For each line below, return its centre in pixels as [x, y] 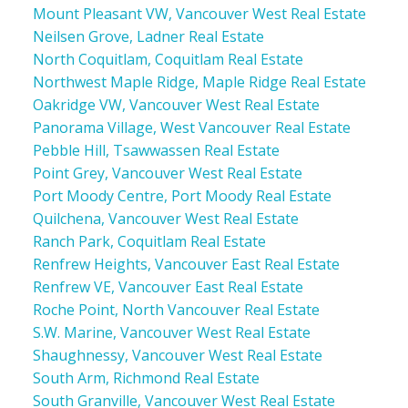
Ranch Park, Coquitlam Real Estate [149, 241]
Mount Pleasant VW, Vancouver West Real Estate [199, 13]
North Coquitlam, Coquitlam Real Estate [168, 59]
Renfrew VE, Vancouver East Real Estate [168, 286]
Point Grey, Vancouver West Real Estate [167, 173]
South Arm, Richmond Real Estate [146, 377]
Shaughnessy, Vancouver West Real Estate [177, 355]
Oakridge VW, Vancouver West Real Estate [176, 104]
